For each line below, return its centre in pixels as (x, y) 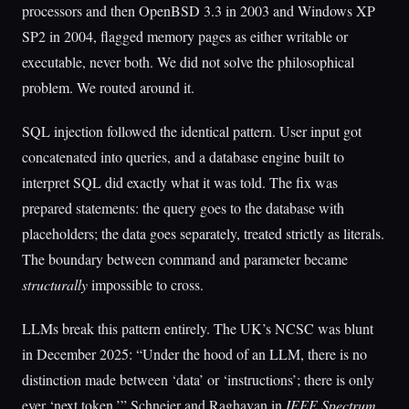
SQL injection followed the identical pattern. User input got (192, 131)
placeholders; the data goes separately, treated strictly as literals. (203, 233)
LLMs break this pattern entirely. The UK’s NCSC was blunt (198, 328)
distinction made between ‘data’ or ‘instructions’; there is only (198, 379)
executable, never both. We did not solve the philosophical (188, 62)
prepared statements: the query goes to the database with (183, 208)
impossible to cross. (146, 284)
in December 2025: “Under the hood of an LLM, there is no (194, 354)
